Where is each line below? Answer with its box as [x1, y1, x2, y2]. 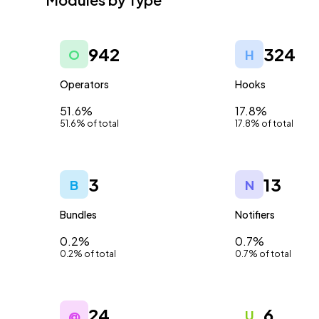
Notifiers [235, 208, 276, 221]
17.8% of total [235, 118, 294, 129]
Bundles [60, 208, 97, 221]
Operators [60, 78, 109, 90]
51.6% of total [60, 118, 119, 129]
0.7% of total [235, 249, 292, 259]
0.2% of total [60, 249, 116, 259]
